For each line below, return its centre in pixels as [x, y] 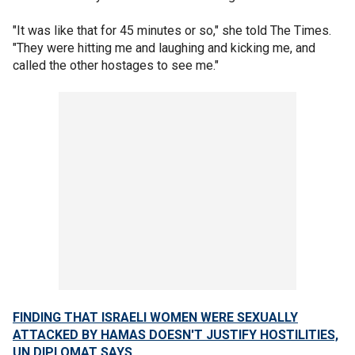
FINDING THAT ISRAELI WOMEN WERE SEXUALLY [155, 317]
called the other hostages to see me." [116, 65]
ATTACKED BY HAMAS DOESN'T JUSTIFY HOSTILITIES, [176, 334]
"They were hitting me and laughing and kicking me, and [164, 48]
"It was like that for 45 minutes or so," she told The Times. [172, 30]
